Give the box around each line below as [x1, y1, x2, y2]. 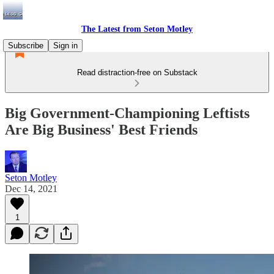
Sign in [53, 41, 78, 50]
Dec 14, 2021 [5, 183, 57, 194]
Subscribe [8, 41, 43, 50]
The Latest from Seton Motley [81, 24, 193, 34]
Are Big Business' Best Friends [5, 121, 198, 138]
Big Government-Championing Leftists [5, 105, 250, 121]
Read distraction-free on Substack [76, 68, 198, 77]
